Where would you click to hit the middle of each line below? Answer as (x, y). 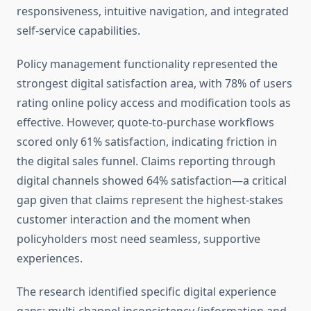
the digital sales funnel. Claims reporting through (146, 161)
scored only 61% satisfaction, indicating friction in (147, 142)
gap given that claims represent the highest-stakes (150, 200)
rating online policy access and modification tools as (154, 103)
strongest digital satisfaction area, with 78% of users (154, 84)
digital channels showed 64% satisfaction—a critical (152, 181)
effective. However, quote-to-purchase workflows (145, 123)
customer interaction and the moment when (134, 220)
